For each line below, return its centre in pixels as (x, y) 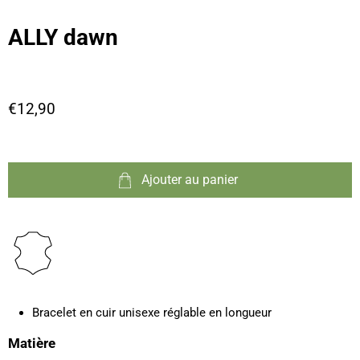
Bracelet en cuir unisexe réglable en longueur (152, 313)
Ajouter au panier (190, 180)
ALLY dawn (63, 37)
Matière (32, 344)
